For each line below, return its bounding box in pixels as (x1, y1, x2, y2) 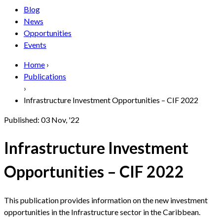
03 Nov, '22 (41, 114, 79, 124)
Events (24, 39, 46, 49)
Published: (4, 114, 39, 124)
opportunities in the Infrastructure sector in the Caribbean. (4, 207, 200, 217)
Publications (24, 71, 66, 81)
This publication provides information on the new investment (4, 195, 208, 205)
